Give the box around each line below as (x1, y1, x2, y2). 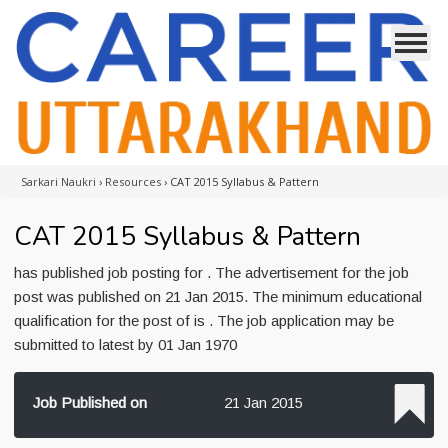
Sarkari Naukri (21, 174, 96, 189)
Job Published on (33, 394, 147, 411)
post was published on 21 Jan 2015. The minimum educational (14, 288, 422, 305)
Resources (105, 174, 161, 189)
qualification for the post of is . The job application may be (14, 312, 394, 329)
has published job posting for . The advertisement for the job (14, 264, 409, 281)
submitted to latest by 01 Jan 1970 (14, 336, 237, 353)
